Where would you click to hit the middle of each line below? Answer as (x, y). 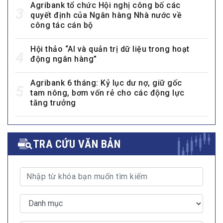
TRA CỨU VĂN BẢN (76, 144)
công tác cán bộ (62, 25)
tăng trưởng (53, 103)
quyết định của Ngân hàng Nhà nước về (106, 15)
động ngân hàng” (64, 59)
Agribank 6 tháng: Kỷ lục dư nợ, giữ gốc (106, 83)
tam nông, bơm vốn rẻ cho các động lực (108, 93)
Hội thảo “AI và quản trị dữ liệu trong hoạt (110, 49)
